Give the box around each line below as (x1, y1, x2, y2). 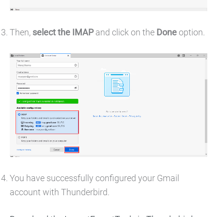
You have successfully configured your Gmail (10, 172, 179, 183)
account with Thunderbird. (10, 186, 111, 197)
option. (177, 27, 205, 37)
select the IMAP (31, 27, 95, 37)
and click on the (95, 27, 155, 37)
